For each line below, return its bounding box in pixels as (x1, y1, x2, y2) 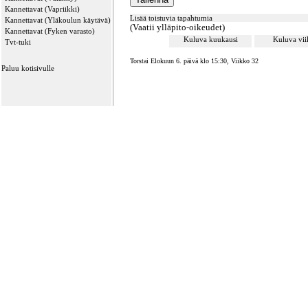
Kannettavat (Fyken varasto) (5, 27, 95, 35)
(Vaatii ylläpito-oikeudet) (130, 22, 225, 32)
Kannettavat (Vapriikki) (5, 5, 80, 13)
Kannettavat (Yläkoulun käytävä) (5, 16, 111, 24)
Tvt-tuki (5, 38, 31, 46)
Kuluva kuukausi (183, 35, 238, 43)
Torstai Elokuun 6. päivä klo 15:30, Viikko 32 (130, 57, 258, 65)
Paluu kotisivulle (1, 64, 54, 72)
